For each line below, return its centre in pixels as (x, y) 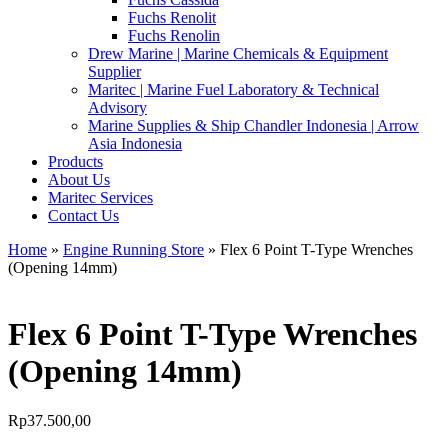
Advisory (117, 107)
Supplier (114, 71)
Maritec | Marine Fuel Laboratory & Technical (233, 89)
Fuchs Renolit (172, 17)
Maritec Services (100, 197)
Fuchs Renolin (174, 35)
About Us (79, 179)
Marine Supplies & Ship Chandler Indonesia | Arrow (253, 125)
